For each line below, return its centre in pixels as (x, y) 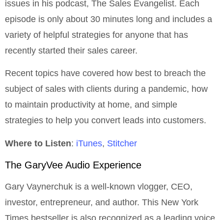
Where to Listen (38, 143)
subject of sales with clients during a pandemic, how (106, 89)
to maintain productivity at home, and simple (91, 105)
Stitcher (122, 143)
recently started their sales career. (71, 50)
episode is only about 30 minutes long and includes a (109, 19)
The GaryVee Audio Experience (73, 165)
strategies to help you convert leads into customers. (106, 121)
